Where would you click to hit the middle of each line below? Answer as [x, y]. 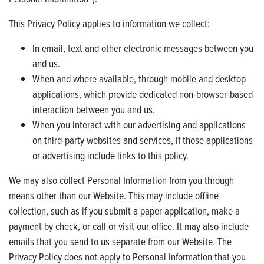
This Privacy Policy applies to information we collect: [109, 23]
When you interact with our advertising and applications [139, 124]
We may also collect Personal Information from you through [121, 180]
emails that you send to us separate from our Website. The [120, 241]
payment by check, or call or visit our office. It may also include [129, 226]
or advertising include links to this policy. [110, 155]
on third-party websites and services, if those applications [143, 140]
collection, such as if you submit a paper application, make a [124, 210]
